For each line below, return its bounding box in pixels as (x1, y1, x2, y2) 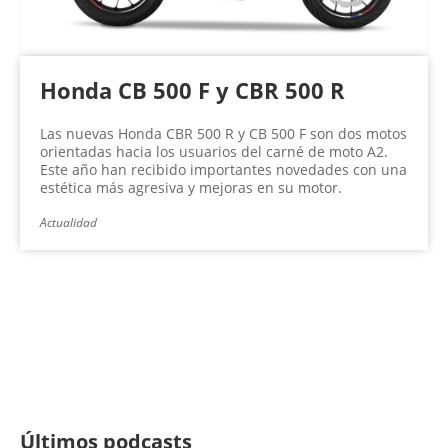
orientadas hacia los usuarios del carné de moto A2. (40, 141, 388, 161)
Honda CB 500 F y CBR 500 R (40, 74, 345, 105)
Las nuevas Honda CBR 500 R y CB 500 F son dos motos (40, 123, 407, 143)
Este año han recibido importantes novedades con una (40, 159, 407, 179)
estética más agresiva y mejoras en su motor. (40, 177, 342, 197)
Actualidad (40, 213, 97, 231)
